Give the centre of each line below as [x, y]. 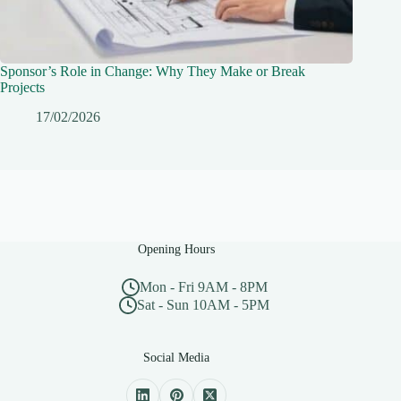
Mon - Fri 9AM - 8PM [203, 287]
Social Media [177, 358]
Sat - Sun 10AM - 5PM [204, 305]
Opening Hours [177, 249]
